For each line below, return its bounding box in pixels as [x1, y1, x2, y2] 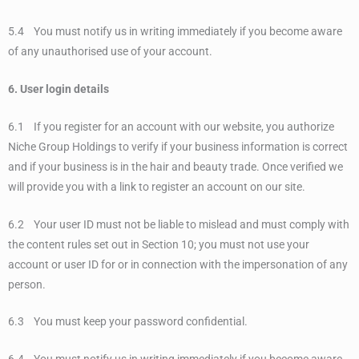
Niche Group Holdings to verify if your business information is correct [8, 139, 348, 153]
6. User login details [8, 82, 109, 95]
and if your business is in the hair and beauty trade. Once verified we [8, 159, 343, 173]
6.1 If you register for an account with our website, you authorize [8, 119, 334, 133]
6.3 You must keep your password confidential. [8, 315, 248, 329]
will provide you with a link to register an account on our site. [8, 179, 305, 193]
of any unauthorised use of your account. [8, 44, 212, 58]
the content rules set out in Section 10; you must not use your [8, 237, 309, 251]
